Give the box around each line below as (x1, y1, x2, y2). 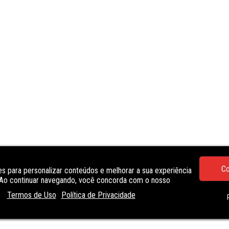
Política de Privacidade (61, 190, 135, 200)
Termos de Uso (7, 190, 56, 200)
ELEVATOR (73, 196, 108, 207)
